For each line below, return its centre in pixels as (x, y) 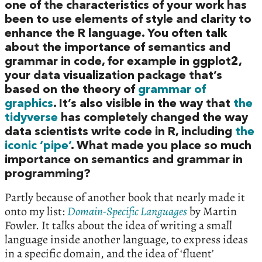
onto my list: (36, 212)
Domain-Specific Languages (127, 212)
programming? (48, 175)
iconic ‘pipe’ (38, 146)
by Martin (212, 212)
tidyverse (31, 118)
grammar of (172, 90)
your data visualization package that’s (113, 76)
